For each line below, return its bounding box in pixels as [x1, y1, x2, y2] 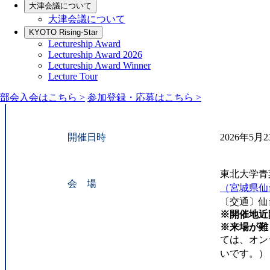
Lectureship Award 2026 [48, 49, 142, 60]
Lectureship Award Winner [48, 60, 151, 71]
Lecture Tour [48, 71, 98, 81]
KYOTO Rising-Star [29, 27, 98, 37]
